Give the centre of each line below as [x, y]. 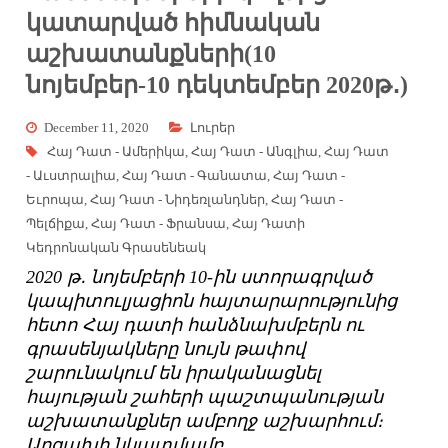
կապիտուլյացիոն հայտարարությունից [212, 301]
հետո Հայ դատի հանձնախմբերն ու [195, 325]
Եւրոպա [55, 200]
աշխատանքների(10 [151, 54]
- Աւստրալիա [71, 176]
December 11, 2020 [97, 128]
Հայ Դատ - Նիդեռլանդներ [178, 200]
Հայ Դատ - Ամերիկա [116, 152]
